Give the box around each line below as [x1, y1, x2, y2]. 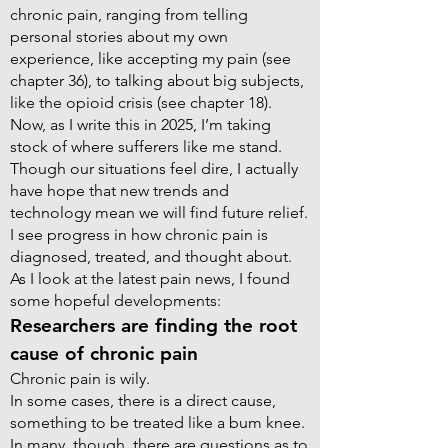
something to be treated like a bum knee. [10, 413, 305, 432]
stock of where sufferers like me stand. [10, 137, 282, 156]
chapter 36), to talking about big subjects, [10, 71, 304, 90]
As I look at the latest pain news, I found [10, 269, 290, 288]
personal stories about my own [10, 27, 228, 46]
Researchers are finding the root [10, 314, 297, 337]
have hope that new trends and [10, 181, 229, 200]
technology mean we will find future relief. [10, 203, 308, 222]
